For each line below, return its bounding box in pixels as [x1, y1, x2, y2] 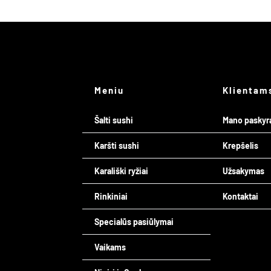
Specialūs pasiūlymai [94, 217, 174, 227]
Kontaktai [223, 191, 259, 202]
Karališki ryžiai [94, 166, 148, 177]
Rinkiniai [94, 191, 128, 202]
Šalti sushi [94, 115, 133, 126]
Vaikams [94, 242, 126, 253]
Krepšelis [223, 140, 259, 151]
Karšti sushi [94, 140, 139, 151]
